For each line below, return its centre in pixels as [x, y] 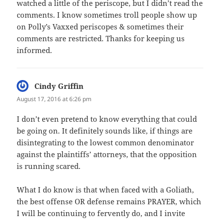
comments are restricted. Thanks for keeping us [101, 39]
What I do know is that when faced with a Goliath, [106, 190]
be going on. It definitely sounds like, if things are [105, 131]
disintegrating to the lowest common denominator [106, 143]
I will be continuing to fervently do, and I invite [101, 213]
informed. [35, 50]
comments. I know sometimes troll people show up [107, 15]
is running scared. [49, 166]
